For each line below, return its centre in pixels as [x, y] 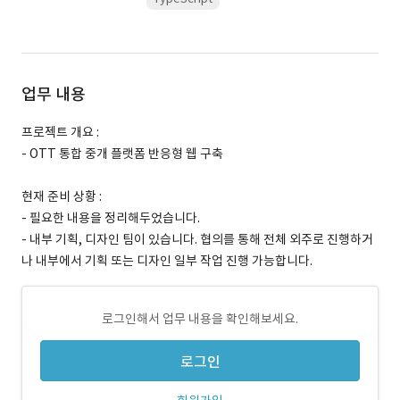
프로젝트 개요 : [60, 132]
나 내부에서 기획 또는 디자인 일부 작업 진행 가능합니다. [167, 261]
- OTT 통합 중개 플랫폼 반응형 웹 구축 [122, 154]
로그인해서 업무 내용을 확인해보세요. [200, 319]
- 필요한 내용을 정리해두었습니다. [111, 218]
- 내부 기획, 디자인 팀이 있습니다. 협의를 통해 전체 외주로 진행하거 [197, 239]
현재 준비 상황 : [62, 196]
